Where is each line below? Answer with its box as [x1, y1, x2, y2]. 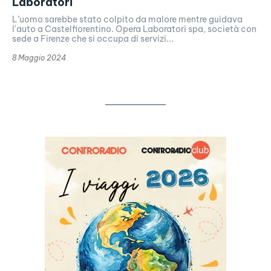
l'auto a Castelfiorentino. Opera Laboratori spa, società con [12, 24, 256, 35]
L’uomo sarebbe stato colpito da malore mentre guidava [12, 14, 243, 25]
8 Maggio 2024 [12, 53, 66, 63]
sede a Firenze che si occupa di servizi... [12, 33, 174, 45]
